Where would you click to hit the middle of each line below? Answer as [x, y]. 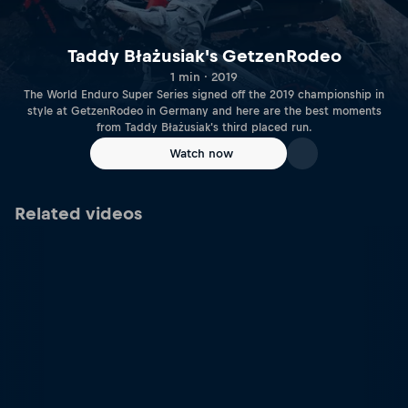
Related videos [78, 214]
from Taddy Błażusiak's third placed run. [204, 128]
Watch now [201, 153]
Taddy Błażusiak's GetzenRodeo [204, 56]
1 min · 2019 [204, 77]
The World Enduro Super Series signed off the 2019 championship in [204, 95]
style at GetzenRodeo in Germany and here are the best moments [204, 112]
